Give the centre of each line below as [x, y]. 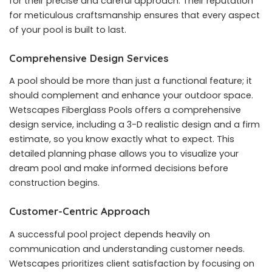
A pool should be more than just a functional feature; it [131, 81]
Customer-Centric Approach [80, 211]
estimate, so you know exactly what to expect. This [122, 139]
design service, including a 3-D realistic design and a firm [134, 125]
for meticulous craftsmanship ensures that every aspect [134, 15]
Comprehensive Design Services [89, 58]
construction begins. [54, 183]
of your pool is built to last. [68, 29]
